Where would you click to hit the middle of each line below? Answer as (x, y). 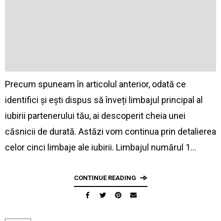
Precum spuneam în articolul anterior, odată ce (95, 84)
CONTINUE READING (105, 178)
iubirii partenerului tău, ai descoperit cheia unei (95, 116)
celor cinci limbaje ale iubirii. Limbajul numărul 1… (101, 147)
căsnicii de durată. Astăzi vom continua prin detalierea (110, 131)
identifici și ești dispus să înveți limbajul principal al (104, 100)
